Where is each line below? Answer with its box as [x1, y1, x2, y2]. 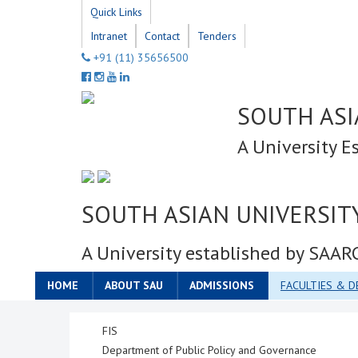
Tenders [197, 29, 237, 43]
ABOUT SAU [105, 278, 163, 292]
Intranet [90, 29, 127, 43]
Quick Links [90, 5, 142, 19]
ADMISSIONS [189, 278, 254, 292]
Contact [145, 29, 180, 43]
